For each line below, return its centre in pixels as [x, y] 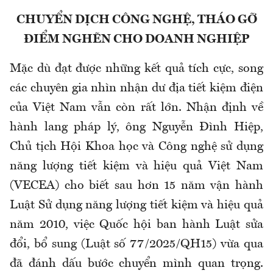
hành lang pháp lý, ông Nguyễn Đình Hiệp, [136, 127]
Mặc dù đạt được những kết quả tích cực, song [136, 69]
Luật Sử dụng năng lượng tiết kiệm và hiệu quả [136, 205]
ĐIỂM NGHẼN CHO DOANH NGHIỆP [136, 39]
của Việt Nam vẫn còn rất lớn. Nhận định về [136, 108]
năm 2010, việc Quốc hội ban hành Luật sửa [136, 225]
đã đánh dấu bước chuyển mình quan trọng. [136, 264]
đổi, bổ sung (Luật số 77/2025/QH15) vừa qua [136, 244]
